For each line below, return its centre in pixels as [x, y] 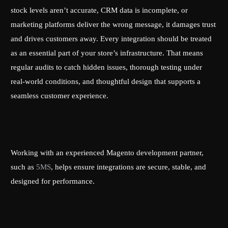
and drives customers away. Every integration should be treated [111, 39]
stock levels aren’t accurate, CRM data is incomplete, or [99, 10]
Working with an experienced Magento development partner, [107, 153]
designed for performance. [53, 181]
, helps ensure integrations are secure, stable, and [129, 167]
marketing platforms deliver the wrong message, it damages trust [113, 25]
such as [23, 167]
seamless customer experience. [61, 96]
